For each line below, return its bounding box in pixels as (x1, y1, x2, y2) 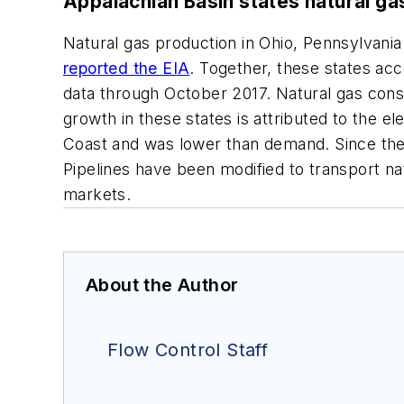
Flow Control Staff (107, 338, 269, 361)
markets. (63, 184, 132, 204)
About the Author (86, 273, 239, 296)
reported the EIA (63, 58, 190, 78)
